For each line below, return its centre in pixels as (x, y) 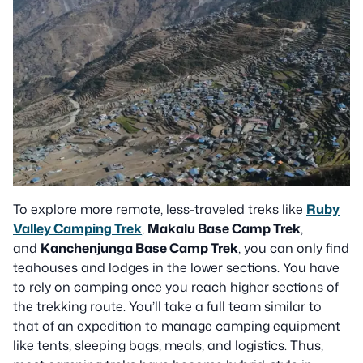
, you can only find (294, 248)
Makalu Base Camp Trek (224, 229)
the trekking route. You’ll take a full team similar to (167, 307)
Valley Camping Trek (77, 229)
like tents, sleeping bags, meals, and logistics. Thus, (168, 346)
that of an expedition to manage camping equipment (177, 326)
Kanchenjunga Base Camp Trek (139, 248)
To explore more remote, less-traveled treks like (160, 209)
